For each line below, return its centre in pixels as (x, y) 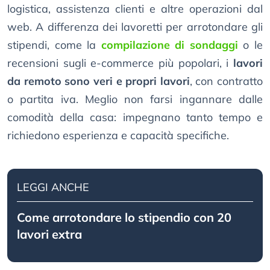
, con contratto (226, 81)
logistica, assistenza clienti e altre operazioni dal (135, 9)
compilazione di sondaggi (169, 45)
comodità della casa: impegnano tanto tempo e (135, 118)
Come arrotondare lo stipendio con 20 (124, 218)
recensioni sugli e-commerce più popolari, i (120, 63)
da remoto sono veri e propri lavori (99, 81)
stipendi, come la (54, 45)
